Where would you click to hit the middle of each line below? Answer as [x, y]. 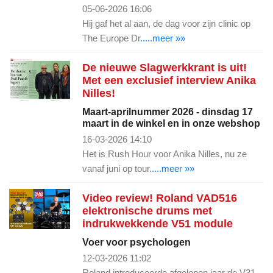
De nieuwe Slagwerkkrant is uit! [165, 67]
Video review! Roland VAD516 [160, 198]
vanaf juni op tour [116, 168]
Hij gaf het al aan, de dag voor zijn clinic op [166, 23]
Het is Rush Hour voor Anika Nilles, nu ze [165, 154]
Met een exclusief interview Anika [169, 80]
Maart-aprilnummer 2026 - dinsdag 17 [168, 112]
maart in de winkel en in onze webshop [171, 123]
